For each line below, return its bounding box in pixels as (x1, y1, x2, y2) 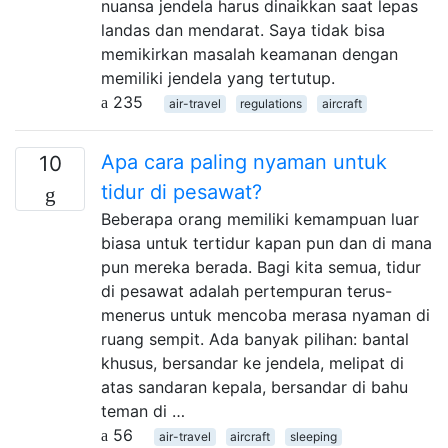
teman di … (101, 400, 185, 421)
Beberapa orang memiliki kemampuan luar (101, 208, 419, 229)
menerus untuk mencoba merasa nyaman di (101, 304, 430, 325)
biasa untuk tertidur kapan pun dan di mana (101, 232, 432, 253)
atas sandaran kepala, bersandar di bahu (101, 376, 408, 397)
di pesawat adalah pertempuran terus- (101, 280, 392, 301)
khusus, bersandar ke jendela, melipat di (101, 352, 404, 373)
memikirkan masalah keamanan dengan (101, 43, 398, 64)
